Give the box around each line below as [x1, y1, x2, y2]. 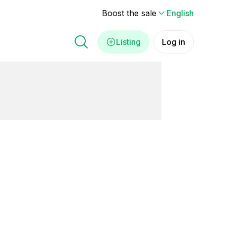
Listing [116, 37, 141, 47]
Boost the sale [102, 8, 156, 18]
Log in [162, 37, 185, 47]
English [166, 8, 194, 18]
